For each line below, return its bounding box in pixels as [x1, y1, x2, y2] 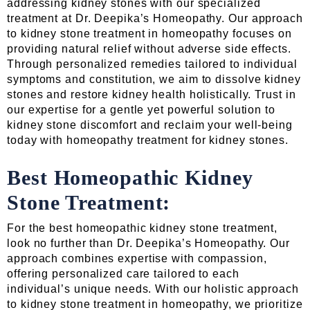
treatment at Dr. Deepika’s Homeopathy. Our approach [7, 12, 303, 25]
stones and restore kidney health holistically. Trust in [7, 89, 296, 101]
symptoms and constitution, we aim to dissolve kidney [7, 73, 301, 86]
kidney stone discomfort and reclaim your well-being [7, 119, 293, 131]
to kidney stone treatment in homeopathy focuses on [7, 28, 292, 40]
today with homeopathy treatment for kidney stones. [7, 134, 289, 147]
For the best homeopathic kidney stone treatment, [7, 222, 278, 235]
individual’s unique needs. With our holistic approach [7, 283, 299, 295]
